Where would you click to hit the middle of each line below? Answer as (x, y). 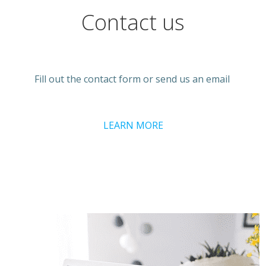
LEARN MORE (133, 125)
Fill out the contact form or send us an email (133, 79)
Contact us (133, 22)
